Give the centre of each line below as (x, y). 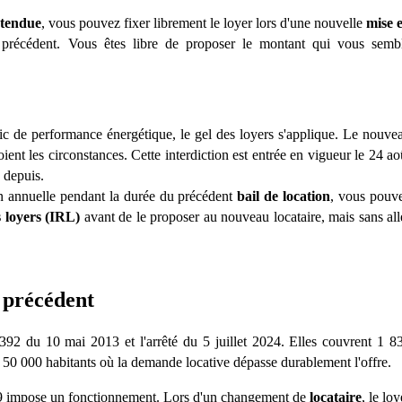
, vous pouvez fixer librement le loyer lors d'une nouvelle (204, 23)
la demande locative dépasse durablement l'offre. (254, 363)
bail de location (284, 197)
